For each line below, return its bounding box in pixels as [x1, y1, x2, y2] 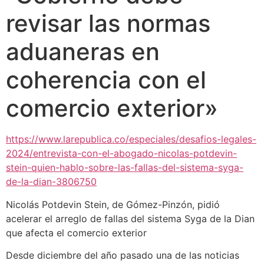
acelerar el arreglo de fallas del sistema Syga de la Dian [6, 212, 255, 225]
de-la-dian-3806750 [6, 176, 97, 188]
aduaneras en [6, 37, 160, 67]
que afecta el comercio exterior [6, 226, 147, 239]
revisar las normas [6, 9, 210, 38]
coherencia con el [6, 65, 206, 95]
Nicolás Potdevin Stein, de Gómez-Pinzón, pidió [6, 198, 220, 210]
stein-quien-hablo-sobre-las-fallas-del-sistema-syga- [6, 161, 243, 174]
